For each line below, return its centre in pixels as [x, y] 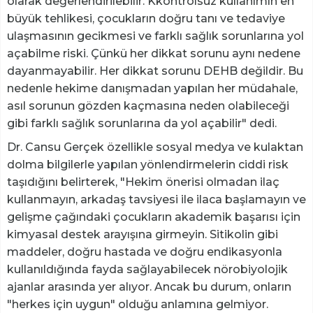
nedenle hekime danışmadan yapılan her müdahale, [152, 88]
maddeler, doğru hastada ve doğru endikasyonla [145, 252]
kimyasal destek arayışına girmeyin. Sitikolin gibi [143, 234]
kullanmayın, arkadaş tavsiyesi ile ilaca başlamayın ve [156, 199]
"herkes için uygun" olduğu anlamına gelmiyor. [138, 304]
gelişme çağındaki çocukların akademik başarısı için [154, 217]
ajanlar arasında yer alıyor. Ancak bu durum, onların [149, 286]
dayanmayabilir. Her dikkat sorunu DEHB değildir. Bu [155, 71]
